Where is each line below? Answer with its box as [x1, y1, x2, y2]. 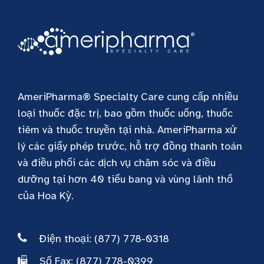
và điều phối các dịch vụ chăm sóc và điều [18, 156, 216, 169]
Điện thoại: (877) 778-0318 [39, 232, 169, 245]
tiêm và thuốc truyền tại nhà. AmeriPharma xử [18, 123, 237, 136]
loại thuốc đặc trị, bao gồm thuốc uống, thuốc [18, 106, 233, 120]
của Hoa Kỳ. [18, 189, 74, 202]
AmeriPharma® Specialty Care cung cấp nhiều [18, 90, 238, 103]
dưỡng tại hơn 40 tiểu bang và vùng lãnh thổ [18, 172, 233, 186]
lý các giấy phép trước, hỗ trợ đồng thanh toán [18, 139, 242, 153]
